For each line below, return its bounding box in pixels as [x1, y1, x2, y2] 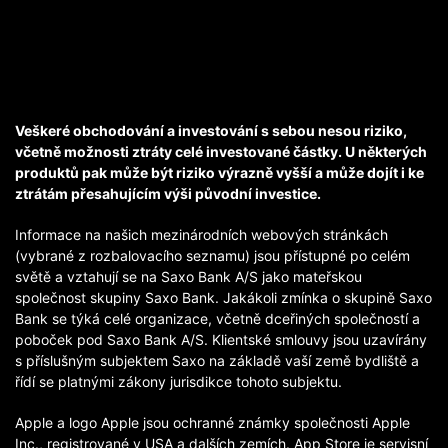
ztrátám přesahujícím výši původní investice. [15, 185, 321, 202]
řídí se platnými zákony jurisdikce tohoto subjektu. [15, 373, 342, 390]
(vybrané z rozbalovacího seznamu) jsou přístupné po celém [15, 247, 410, 264]
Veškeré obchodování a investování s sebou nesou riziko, [15, 122, 407, 139]
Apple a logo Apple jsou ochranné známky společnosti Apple [15, 414, 410, 431]
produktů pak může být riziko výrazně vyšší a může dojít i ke [15, 164, 424, 181]
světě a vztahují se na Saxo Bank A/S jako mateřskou [15, 268, 362, 285]
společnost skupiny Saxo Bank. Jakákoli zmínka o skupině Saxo [15, 289, 432, 306]
